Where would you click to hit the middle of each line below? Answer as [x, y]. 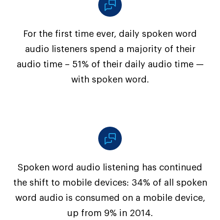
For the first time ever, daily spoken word [110, 34]
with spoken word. [110, 80]
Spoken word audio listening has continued [110, 167]
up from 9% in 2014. [110, 213]
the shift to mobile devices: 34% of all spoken [110, 183]
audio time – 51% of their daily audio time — [110, 64]
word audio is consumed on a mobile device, [110, 198]
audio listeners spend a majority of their [110, 49]
